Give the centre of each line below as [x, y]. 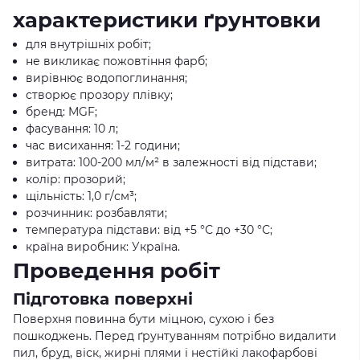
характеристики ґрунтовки [167, 20]
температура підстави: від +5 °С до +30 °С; [149, 230]
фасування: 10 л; [72, 129]
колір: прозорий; [76, 179]
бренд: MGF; [61, 112]
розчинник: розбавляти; [96, 213]
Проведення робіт [117, 271]
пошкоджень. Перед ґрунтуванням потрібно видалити [175, 336]
